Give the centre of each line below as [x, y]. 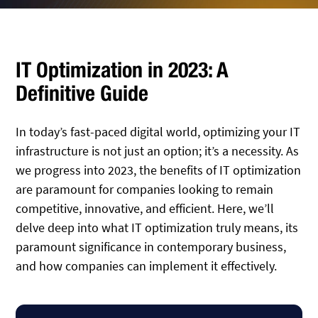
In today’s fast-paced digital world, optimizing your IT [158, 132]
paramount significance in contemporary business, [151, 247]
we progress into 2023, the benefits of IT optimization [159, 170]
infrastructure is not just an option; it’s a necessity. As [158, 151]
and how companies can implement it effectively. [147, 266]
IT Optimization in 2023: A [122, 70]
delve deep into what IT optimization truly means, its [157, 227]
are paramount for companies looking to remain [145, 189]
